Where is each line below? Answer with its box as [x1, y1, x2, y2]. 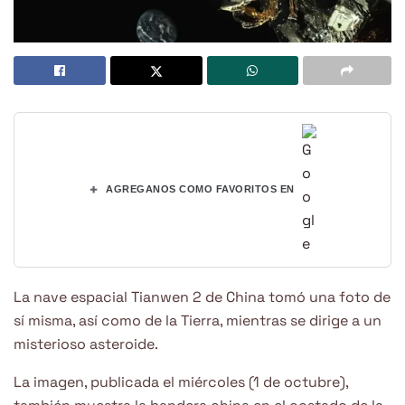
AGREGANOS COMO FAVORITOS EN [106, 184, 295, 195]
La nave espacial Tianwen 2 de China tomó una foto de [14, 287, 391, 306]
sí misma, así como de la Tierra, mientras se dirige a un [14, 310, 381, 330]
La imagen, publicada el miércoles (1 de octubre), [14, 372, 348, 391]
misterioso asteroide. [14, 334, 158, 353]
